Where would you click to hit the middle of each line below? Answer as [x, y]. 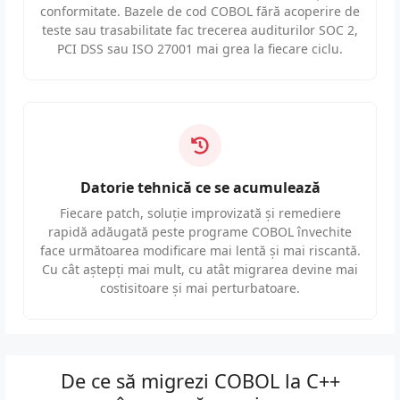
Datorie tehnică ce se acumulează [200, 188]
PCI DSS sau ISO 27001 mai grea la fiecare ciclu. [200, 49]
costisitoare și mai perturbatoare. [200, 288]
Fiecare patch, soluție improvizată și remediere [200, 213]
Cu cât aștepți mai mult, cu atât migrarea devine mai [200, 270]
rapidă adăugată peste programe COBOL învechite [200, 232]
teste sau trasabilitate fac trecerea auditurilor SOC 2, [200, 30]
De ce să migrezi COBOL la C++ [200, 381]
